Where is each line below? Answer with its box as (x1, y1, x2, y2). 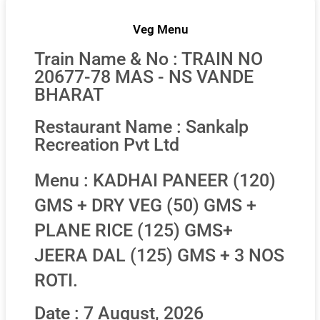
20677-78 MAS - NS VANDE (34, 66, 254, 88)
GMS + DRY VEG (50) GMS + (34, 195, 256, 216)
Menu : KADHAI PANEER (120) (34, 170, 276, 191)
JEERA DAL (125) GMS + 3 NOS (34, 245, 284, 266)
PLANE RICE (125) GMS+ (34, 220, 233, 241)
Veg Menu (132, 22, 188, 37)
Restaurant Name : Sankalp (34, 116, 249, 138)
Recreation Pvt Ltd (34, 134, 179, 156)
